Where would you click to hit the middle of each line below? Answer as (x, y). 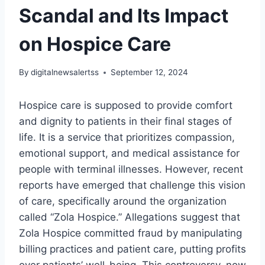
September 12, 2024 (150, 72)
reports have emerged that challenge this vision (132, 185)
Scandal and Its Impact (124, 15)
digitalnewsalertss (65, 72)
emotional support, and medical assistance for (129, 153)
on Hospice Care (95, 44)
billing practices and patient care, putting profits (132, 249)
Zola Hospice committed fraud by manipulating (130, 233)
